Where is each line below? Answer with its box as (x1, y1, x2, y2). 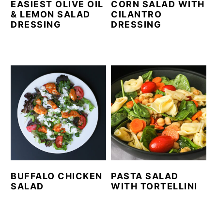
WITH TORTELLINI (111, 181, 198, 192)
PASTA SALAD (111, 171, 179, 182)
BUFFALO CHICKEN (11, 171, 103, 182)
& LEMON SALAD (11, 9, 91, 19)
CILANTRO (111, 9, 162, 19)
